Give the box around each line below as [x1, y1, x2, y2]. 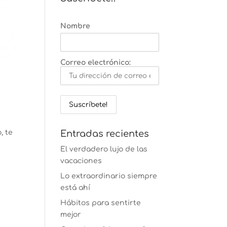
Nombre [60, 22, 91, 30]
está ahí [60, 184, 91, 192]
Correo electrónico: [60, 59, 131, 66]
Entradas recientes [60, 129, 149, 139]
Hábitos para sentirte [60, 199, 141, 207]
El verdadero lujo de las [60, 145, 148, 153]
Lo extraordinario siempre [60, 172, 158, 180]
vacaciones [60, 157, 102, 165]
